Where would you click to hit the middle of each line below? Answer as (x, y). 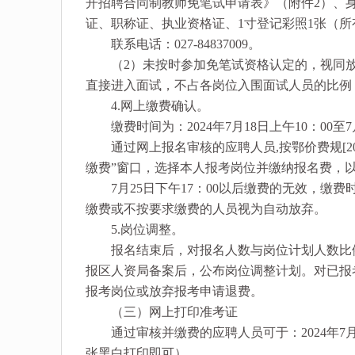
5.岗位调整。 (135, 230)
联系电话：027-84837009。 (173, 44)
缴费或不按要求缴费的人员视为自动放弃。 (206, 209)
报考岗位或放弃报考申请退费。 (174, 292)
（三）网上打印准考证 (162, 312)
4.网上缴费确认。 (147, 106)
